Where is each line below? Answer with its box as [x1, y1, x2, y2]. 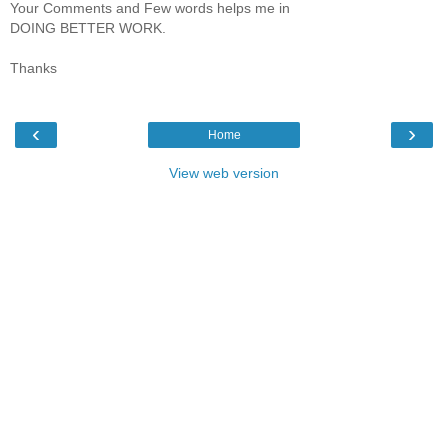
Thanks [10, 59, 57, 76]
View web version [169, 164, 279, 181]
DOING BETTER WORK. [10, 19, 166, 36]
